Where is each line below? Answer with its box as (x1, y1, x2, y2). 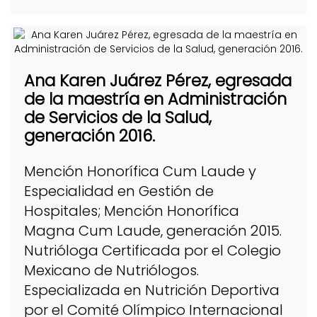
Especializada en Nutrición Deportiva (23, 279, 279, 300)
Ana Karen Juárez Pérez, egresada (23, 69, 292, 93)
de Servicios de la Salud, (23, 106, 212, 129)
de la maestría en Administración (23, 88, 287, 111)
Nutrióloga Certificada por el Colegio (23, 240, 281, 260)
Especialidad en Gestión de (23, 180, 214, 201)
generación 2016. (23, 125, 155, 148)
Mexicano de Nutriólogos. (23, 260, 199, 280)
